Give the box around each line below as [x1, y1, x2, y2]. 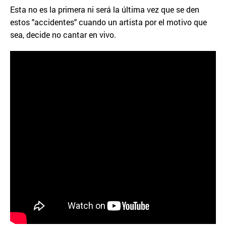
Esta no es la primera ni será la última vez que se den [10, 4, 199, 15]
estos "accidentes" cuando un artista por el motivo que [10, 17, 207, 27]
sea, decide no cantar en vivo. [10, 29, 116, 40]
